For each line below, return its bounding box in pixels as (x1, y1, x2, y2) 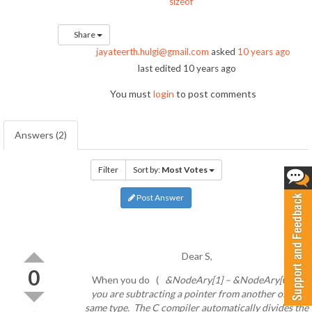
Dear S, (181, 250, 212, 263)
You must (109, 88, 153, 100)
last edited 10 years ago (138, 63, 237, 75)
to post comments (173, 88, 256, 100)
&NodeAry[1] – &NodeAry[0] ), (165, 274, 302, 286)
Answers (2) (15, 129, 67, 141)
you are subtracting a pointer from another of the (91, 288, 302, 300)
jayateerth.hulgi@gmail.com (95, 46, 209, 58)
